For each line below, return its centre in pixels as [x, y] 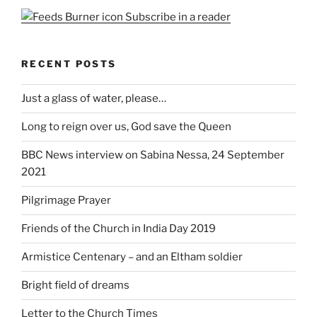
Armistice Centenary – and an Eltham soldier [132, 257]
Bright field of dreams [75, 286]
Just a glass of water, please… [94, 99]
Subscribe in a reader [177, 17]
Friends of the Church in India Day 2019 [119, 229]
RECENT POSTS [69, 64]
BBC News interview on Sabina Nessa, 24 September [153, 155]
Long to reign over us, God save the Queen [126, 127]
